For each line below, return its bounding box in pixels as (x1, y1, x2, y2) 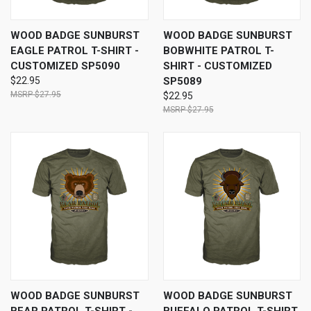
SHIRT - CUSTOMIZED (162, 60, 272, 73)
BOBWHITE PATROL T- (162, 44, 274, 58)
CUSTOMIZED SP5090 (10, 60, 120, 73)
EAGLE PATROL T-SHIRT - (10, 44, 139, 58)
